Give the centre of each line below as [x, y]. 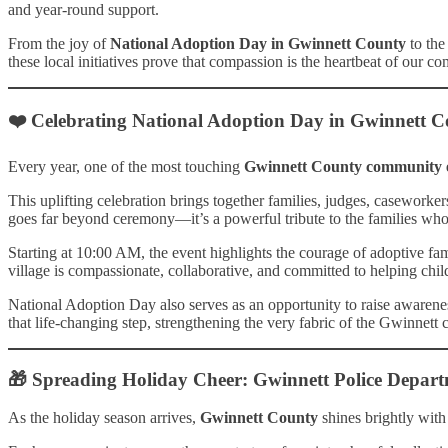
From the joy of [59, 43]
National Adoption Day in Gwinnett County [258, 43]
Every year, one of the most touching [126, 166]
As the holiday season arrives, [104, 418]
